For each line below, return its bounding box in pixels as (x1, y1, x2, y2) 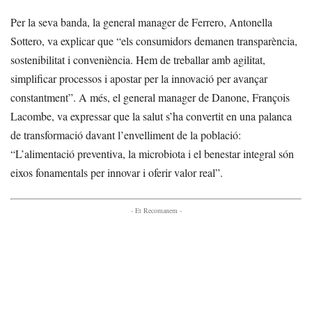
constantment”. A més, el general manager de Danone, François (10, 89, 290, 104)
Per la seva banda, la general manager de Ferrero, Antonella (10, 14, 272, 29)
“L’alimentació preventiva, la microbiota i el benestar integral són (10, 146, 294, 161)
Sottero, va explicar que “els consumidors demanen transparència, (10, 33, 297, 48)
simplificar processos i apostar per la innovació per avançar (10, 70, 267, 86)
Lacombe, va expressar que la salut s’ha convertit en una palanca (10, 108, 292, 123)
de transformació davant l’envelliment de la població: (10, 127, 241, 142)
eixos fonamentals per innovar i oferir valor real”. (10, 164, 223, 180)
